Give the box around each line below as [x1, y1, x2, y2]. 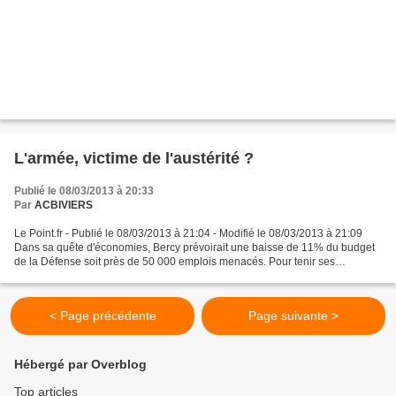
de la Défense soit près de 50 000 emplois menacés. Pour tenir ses [14, 255, 335, 269]
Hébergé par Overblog [14, 357, 147, 372]
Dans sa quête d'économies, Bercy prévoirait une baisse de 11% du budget [14, 241, 375, 255]
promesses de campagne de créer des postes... [14, 270, 241, 283]
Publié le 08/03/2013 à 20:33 [14, 185, 154, 198]
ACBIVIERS [34, 199, 93, 212]
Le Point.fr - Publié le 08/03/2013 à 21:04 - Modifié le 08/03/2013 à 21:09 [14, 227, 362, 240]
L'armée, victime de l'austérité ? [14, 149, 254, 168]
